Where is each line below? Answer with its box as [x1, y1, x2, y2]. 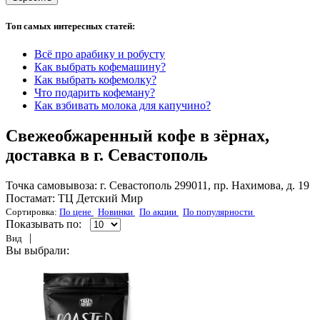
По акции [139, 206, 179, 217]
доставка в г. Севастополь [6, 146, 208, 164]
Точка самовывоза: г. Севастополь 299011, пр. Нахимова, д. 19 [6, 179, 309, 191]
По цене [59, 206, 94, 217]
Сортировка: [6, 206, 59, 217]
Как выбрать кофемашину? [34, 61, 166, 74]
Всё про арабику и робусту [34, 48, 165, 61]
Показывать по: [6, 217, 87, 230]
